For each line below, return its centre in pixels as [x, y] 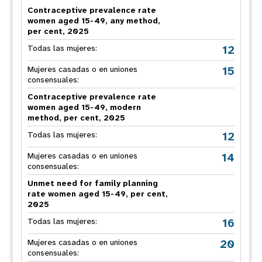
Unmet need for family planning [93, 183]
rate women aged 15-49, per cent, [98, 194]
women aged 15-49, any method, [94, 20]
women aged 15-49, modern [84, 107]
